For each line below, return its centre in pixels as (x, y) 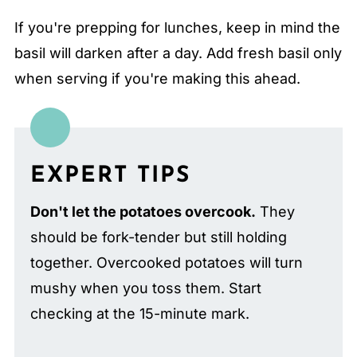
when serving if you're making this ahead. (157, 78)
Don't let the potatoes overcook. (143, 211)
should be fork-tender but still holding (158, 237)
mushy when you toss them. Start (145, 288)
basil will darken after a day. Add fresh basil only (178, 53)
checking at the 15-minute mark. (139, 313)
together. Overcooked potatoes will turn (166, 262)
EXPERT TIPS (110, 176)
